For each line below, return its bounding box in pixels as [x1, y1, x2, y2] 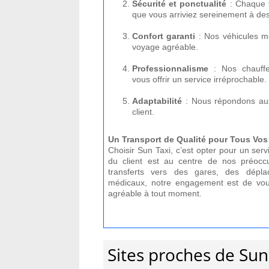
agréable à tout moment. [108, 189, 202, 198]
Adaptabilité [132, 96, 182, 106]
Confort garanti [132, 31, 196, 41]
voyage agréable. [132, 42, 198, 52]
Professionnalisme [132, 64, 208, 73]
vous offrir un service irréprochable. [132, 74, 267, 84]
